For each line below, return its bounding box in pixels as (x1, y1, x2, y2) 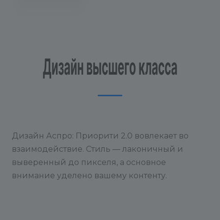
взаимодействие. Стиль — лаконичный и (12, 144, 183, 154)
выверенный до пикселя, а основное (12, 158, 166, 167)
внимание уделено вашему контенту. (12, 171, 167, 180)
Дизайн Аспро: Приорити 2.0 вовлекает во (12, 131, 189, 140)
